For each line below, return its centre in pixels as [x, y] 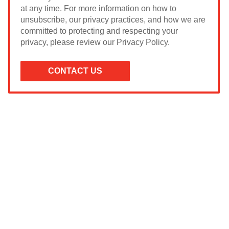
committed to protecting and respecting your [99, 31]
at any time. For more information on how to [99, 8]
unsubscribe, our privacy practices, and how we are [113, 19]
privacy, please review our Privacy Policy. [95, 42]
